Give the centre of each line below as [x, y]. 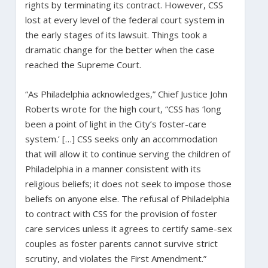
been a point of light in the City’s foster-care [115, 124]
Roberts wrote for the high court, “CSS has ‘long [123, 109]
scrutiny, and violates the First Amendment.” [115, 258]
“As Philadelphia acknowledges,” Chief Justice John [126, 94]
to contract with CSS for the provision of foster [121, 213]
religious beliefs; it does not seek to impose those [128, 183]
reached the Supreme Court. [83, 64]
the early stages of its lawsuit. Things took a [116, 34]
